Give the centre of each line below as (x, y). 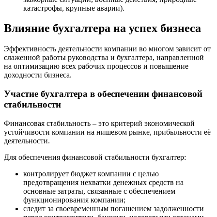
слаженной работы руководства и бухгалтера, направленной (104, 58)
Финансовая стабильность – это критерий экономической (99, 123)
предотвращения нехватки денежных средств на (103, 182)
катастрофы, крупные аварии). (74, 8)
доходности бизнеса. (38, 75)
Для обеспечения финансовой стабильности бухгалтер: (95, 157)
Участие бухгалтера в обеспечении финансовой (103, 94)
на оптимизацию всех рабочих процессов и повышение (96, 66)
